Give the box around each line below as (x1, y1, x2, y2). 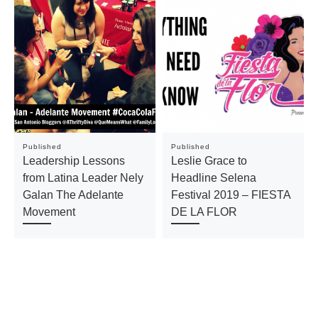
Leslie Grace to (170, 153, 247, 167)
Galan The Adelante (22, 187, 124, 201)
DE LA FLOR (170, 204, 237, 218)
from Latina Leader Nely (22, 170, 143, 184)
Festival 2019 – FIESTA (170, 187, 290, 201)
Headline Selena (170, 170, 256, 184)
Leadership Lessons (22, 153, 125, 167)
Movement (22, 204, 75, 218)
